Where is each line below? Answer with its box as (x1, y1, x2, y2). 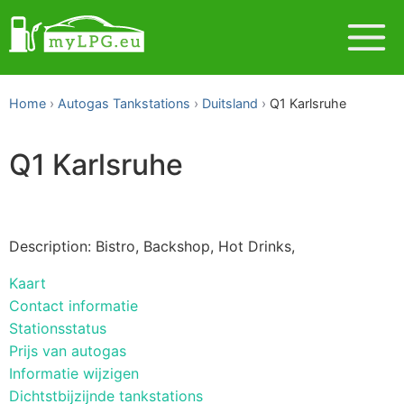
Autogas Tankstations (58, 96, 190, 111)
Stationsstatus (9, 318, 106, 337)
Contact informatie (9, 296, 138, 315)
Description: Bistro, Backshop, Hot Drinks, (9, 236, 295, 255)
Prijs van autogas (9, 341, 126, 360)
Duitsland (202, 96, 258, 111)
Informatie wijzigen (9, 363, 139, 382)
